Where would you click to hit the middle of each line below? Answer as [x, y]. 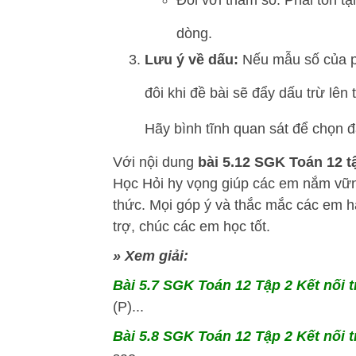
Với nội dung [155, 163]
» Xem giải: [151, 256]
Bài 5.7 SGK [153, 286]
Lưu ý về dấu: [192, 59]
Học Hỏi [138, 184]
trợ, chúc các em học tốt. [192, 227]
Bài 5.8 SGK [153, 337]
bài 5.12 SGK [242, 163]
